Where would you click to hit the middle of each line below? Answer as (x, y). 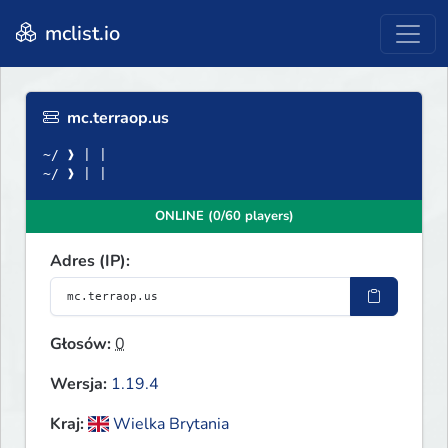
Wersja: (78, 384)
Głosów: (80, 344)
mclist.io (80, 33)
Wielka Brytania (169, 424)
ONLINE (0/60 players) (224, 216)
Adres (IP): (90, 261)
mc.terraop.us (116, 118)
